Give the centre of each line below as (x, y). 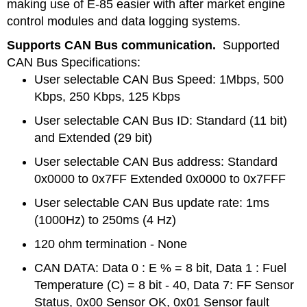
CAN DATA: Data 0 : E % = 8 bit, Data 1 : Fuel (160, 268)
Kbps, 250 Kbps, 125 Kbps (107, 96)
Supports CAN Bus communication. (115, 45)
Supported (251, 45)
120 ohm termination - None (111, 244)
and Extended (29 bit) (93, 137)
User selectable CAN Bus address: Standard (156, 161)
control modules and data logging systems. (124, 21)
